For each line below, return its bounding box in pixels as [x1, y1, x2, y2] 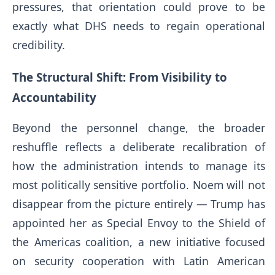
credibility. [12, 37, 65, 52]
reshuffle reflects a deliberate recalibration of [12, 139, 266, 155]
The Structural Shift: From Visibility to [12, 69, 227, 85]
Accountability [12, 89, 96, 105]
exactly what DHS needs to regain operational [12, 18, 266, 33]
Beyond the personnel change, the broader [12, 120, 266, 136]
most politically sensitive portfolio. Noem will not [12, 177, 266, 193]
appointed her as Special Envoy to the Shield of [12, 215, 266, 231]
